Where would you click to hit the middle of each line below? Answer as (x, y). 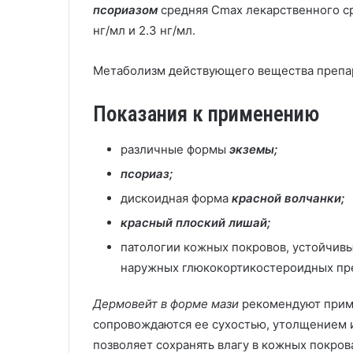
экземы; (253, 149)
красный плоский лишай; (195, 222)
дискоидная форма (176, 198)
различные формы (175, 149)
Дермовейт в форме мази (166, 303)
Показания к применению (206, 114)
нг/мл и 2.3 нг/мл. (144, 30)
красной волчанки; (288, 198)
